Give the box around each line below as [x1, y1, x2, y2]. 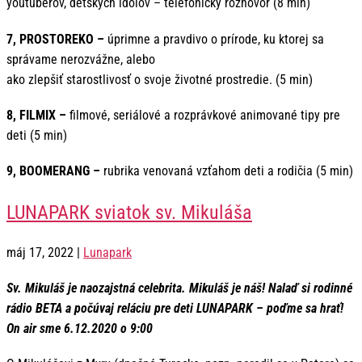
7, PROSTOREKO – [6, 31, 104, 47]
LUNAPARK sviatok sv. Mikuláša [6, 200, 252, 224]
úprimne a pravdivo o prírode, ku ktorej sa [104, 31, 324, 47]
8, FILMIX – [6, 107, 66, 123]
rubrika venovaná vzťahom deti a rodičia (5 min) [100, 162, 353, 179]
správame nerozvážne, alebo [6, 51, 155, 67]
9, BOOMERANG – [6, 162, 100, 179]
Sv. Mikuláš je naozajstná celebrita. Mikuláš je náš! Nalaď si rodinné [6, 280, 352, 297]
